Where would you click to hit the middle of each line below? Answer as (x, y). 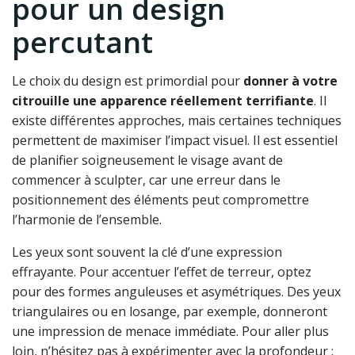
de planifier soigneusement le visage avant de (147, 160)
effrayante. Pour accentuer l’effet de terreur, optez (162, 272)
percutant (82, 42)
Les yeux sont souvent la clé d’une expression (147, 252)
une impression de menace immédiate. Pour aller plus (170, 332)
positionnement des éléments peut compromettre (160, 200)
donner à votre (290, 81)
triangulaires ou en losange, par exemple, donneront (170, 312)
